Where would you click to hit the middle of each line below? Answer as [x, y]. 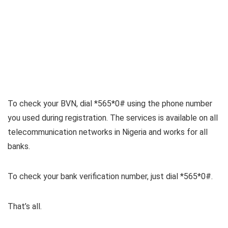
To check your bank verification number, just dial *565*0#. [110, 176]
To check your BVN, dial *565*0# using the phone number [110, 103]
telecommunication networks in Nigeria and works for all [108, 132]
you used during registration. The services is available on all [113, 118]
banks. [19, 146]
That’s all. [25, 206]
